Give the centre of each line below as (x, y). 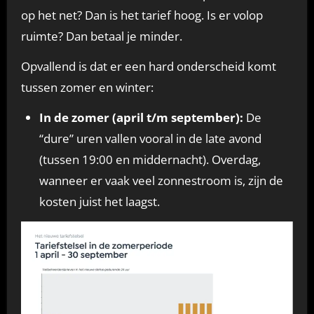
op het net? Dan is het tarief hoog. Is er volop (142, 15)
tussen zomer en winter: (87, 88)
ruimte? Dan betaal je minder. (101, 36)
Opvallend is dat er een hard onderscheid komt (148, 67)
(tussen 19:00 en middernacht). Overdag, (150, 160)
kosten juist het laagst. (99, 202)
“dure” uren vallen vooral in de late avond (150, 139)
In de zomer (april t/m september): (141, 118)
